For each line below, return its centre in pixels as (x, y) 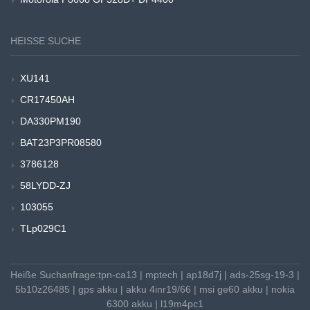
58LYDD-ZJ (45, 186)
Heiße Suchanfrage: (54, 275)
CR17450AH (47, 100)
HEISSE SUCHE (43, 41)
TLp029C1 (43, 229)
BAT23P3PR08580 (61, 143)
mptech (162, 275)
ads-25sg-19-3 (262, 275)
